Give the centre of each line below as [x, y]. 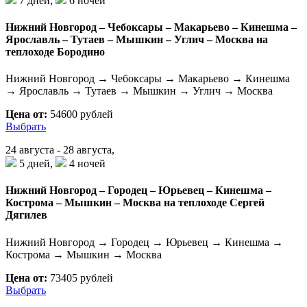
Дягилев [26, 215]
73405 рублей [80, 278]
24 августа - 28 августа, [60, 150]
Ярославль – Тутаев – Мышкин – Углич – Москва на [137, 39]
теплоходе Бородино [55, 51]
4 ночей [86, 164]
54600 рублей [80, 114]
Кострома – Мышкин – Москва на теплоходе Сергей [135, 203]
